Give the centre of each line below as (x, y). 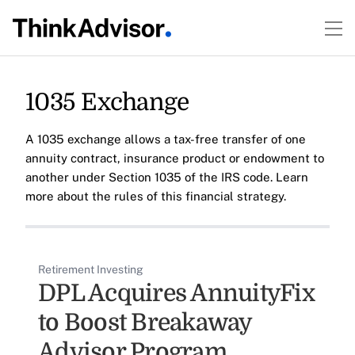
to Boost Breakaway (145, 323)
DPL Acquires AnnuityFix (176, 293)
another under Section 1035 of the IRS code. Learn (167, 177)
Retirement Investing (91, 269)
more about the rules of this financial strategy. (156, 196)
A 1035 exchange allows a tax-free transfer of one (166, 139)
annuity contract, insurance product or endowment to (175, 158)
